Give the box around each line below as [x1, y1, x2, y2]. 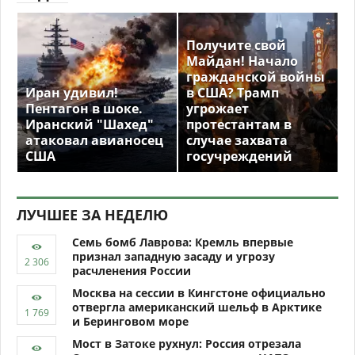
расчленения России [72, 263, 191, 279]
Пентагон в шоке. [25, 100, 143, 118]
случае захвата [186, 132, 288, 150]
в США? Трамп [186, 84, 279, 102]
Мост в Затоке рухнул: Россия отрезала [72, 336, 301, 352]
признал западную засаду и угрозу [72, 249, 275, 265]
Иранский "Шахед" [25, 116, 154, 134]
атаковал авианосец [25, 132, 163, 150]
